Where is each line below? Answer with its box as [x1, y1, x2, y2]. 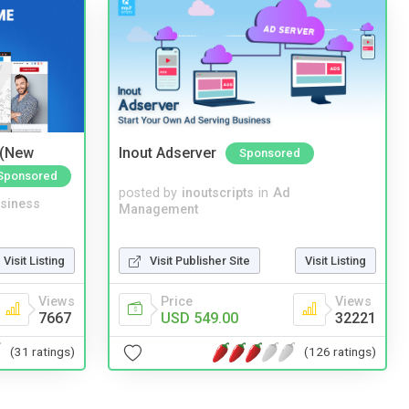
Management [119, 201, 198, 217]
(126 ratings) [304, 344, 376, 360]
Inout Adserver [119, 144, 216, 163]
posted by [119, 184, 177, 201]
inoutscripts [182, 184, 254, 201]
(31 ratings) [10, 344, 75, 360]
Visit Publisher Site [150, 253, 250, 267]
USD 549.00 [161, 309, 238, 327]
